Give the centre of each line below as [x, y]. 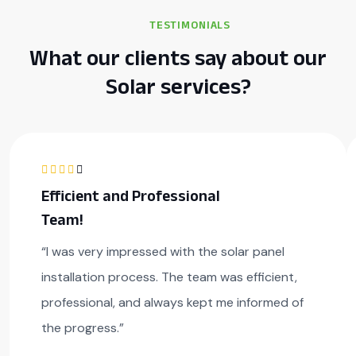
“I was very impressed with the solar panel [163, 252]
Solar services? [178, 86]
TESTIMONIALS [190, 24]
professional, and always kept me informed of [172, 303]
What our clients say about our [178, 57]
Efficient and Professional [131, 196]
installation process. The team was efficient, [169, 277]
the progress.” [83, 328]
